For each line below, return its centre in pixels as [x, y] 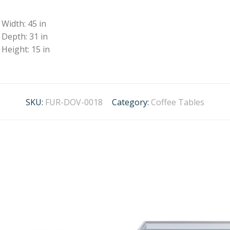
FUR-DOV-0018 [74, 102]
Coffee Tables [178, 102]
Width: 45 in [24, 23]
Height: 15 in [26, 49]
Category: [131, 102]
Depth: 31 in [25, 36]
